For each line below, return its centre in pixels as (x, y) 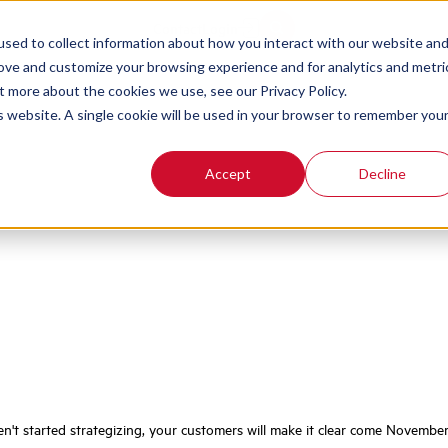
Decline (382, 173)
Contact (177, 28)
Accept (228, 173)
